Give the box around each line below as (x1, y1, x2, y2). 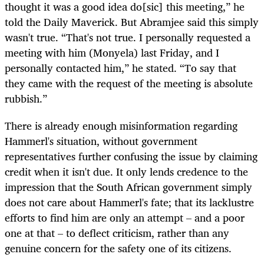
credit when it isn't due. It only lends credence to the (5, 163, 248, 181)
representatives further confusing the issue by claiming (5, 147, 258, 166)
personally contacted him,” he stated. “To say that (5, 59, 236, 77)
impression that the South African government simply (5, 178, 252, 196)
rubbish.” (5, 90, 47, 108)
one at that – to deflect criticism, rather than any (5, 224, 229, 242)
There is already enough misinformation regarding (5, 117, 237, 135)
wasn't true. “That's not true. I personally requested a (5, 28, 250, 47)
